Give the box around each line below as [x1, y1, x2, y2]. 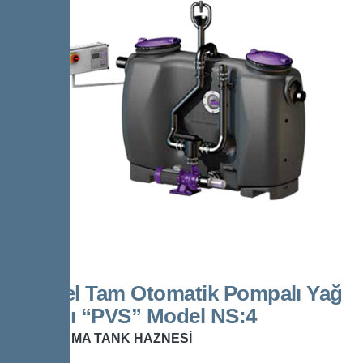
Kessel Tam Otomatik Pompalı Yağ [16, 281, 343, 306]
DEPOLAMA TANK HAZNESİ [16, 331, 192, 346]
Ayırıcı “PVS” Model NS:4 [16, 304, 257, 329]
